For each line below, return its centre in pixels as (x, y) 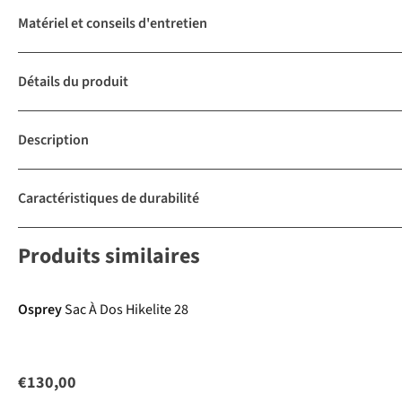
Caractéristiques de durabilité (109, 199)
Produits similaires (109, 257)
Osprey (40, 310)
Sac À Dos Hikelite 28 (127, 310)
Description (53, 140)
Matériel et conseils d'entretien (113, 24)
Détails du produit (73, 82)
